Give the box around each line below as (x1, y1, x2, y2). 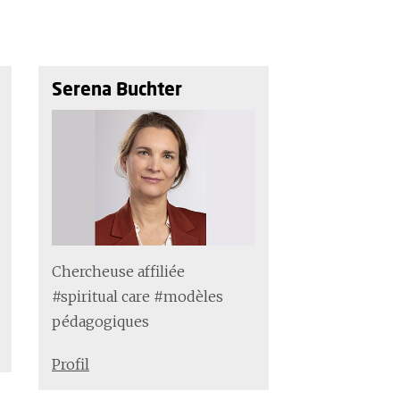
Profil (51, 355, 89, 374)
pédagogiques (51, 312, 149, 331)
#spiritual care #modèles (51, 287, 223, 306)
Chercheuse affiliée (51, 262, 185, 281)
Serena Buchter (51, 81, 182, 99)
